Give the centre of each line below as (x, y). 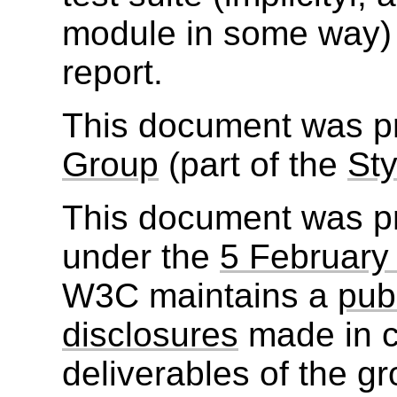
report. (113, 73)
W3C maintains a (200, 296)
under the (141, 257)
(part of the (253, 165)
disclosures (150, 335)
